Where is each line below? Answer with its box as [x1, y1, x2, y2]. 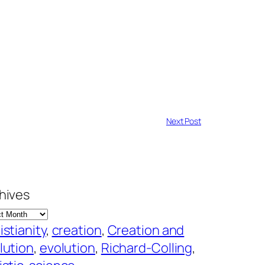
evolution [39, 239, 95, 257]
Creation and [107, 221, 185, 239]
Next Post [166, 115, 201, 127]
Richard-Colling [101, 239, 193, 257]
